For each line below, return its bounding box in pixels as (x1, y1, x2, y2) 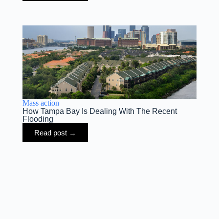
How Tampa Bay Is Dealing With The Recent (22, 107, 177, 116)
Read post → (34, 129, 76, 137)
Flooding (22, 115, 53, 124)
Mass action (22, 99, 59, 108)
